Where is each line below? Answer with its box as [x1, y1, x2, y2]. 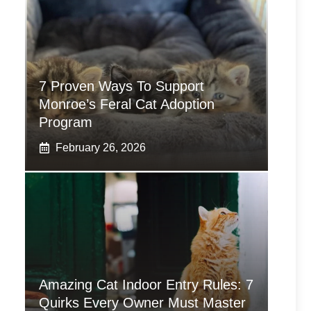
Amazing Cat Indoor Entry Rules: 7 [39, 277, 253, 292]
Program [39, 115, 92, 130]
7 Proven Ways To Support [39, 78, 204, 94]
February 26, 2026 [56, 142, 146, 153]
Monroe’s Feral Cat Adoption [39, 96, 215, 112]
